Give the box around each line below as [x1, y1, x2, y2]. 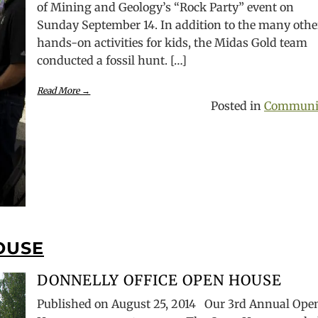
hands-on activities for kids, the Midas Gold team [37, 35, 308, 50]
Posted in [211, 99, 264, 113]
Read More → [37, 85, 91, 96]
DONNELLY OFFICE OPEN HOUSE [37, 271, 283, 289]
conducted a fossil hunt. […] [37, 53, 187, 67]
